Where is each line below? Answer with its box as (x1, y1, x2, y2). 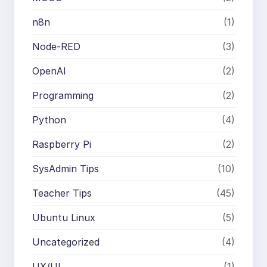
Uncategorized (32, 235, 100, 248)
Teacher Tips (32, 187, 92, 199)
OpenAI (32, 64, 66, 77)
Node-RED (32, 40, 80, 52)
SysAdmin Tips (32, 162, 99, 175)
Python (32, 113, 66, 126)
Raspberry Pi (32, 138, 91, 150)
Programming (32, 89, 94, 101)
